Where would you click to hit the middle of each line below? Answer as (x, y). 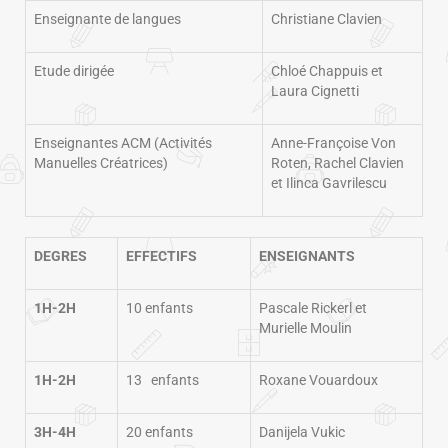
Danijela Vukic (302, 432)
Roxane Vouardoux (318, 380)
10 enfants (159, 308)
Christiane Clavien (326, 19)
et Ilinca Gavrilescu (329, 183)
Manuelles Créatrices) (101, 163)
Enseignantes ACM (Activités (123, 143)
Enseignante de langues (107, 19)
